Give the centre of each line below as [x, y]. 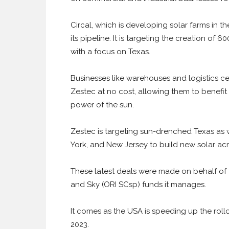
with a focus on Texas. [110, 52]
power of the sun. [102, 105]
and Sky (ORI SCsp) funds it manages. [138, 185]
